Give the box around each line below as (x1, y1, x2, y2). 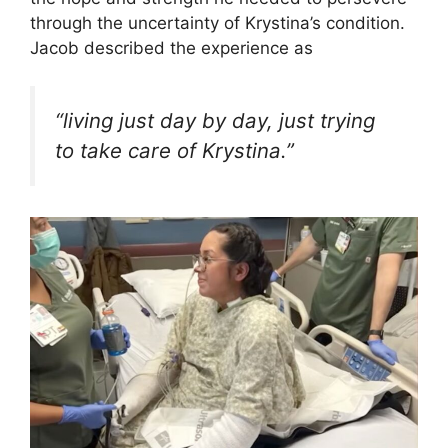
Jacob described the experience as (30, 37, 313, 58)
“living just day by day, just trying (55, 108, 375, 134)
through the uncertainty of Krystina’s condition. (30, 12, 405, 33)
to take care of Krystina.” (55, 138, 294, 164)
